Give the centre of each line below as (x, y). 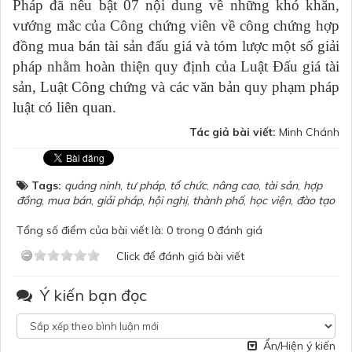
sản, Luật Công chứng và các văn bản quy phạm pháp (176, 86)
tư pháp (145, 185)
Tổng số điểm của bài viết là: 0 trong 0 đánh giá (139, 230)
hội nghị (167, 200)
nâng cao (235, 185)
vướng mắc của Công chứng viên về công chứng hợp (176, 25)
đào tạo (315, 200)
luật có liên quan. (64, 107)
